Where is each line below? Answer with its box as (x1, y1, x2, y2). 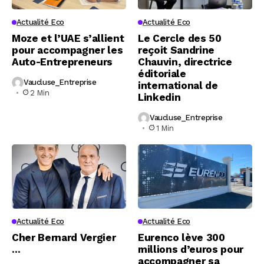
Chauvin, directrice (138, 55, 232, 68)
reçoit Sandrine (138, 44, 214, 56)
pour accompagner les (12, 44, 123, 56)
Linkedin (138, 91, 181, 103)
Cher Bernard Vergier (12, 231, 116, 243)
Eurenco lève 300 (138, 231, 225, 243)
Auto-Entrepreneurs (12, 55, 113, 68)
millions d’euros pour (138, 243, 243, 255)
